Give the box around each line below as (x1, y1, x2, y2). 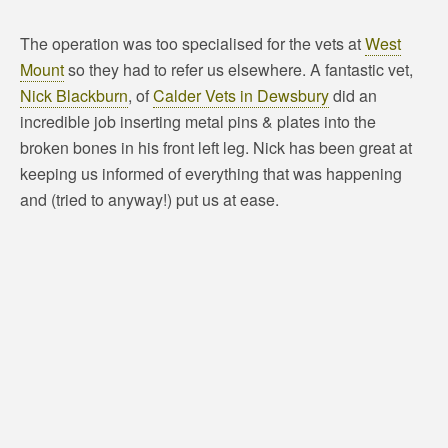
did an (329, 84, 377, 107)
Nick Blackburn (20, 84, 128, 107)
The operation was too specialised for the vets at (20, 32, 365, 55)
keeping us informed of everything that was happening (20, 162, 402, 185)
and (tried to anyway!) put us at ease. (20, 188, 279, 211)
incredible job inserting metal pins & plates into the (20, 110, 376, 133)
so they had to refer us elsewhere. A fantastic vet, (64, 58, 413, 81)
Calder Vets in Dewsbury (153, 84, 329, 107)
